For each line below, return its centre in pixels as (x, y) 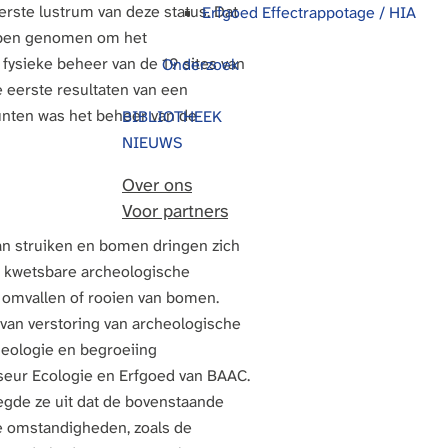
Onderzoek (200, 64)
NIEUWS (152, 142)
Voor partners (175, 211)
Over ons (157, 185)
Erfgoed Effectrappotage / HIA (309, 12)
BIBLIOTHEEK (172, 116)
